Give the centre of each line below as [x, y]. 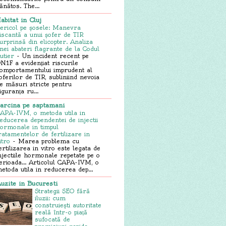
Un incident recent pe [55, 56]
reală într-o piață [61, 212]
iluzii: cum [50, 198]
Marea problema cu [49, 141]
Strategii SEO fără [62, 191]
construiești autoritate [68, 205]
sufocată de [52, 219]
